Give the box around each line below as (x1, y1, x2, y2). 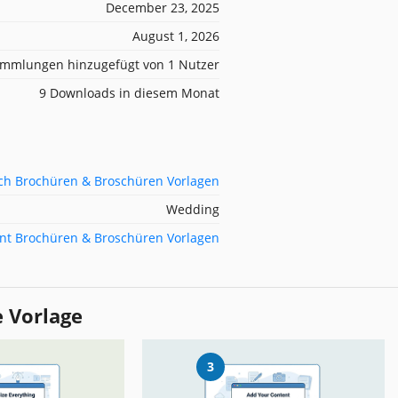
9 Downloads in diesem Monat (39, 84, 219, 101)
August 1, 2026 (132, 27, 219, 44)
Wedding (166, 200, 219, 218)
